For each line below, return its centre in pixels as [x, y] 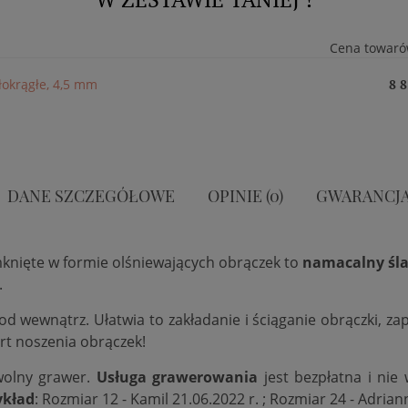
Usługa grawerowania [177, 377]
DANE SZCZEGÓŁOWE [91, 195]
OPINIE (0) [245, 195]
